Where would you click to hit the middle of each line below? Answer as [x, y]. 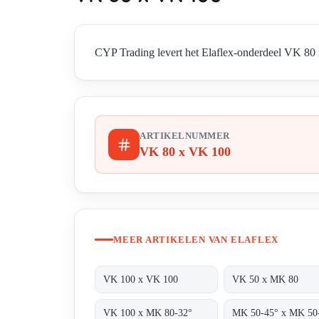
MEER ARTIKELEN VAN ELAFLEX [196, 239]
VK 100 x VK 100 [141, 279]
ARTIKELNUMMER [185, 136]
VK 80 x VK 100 [185, 152]
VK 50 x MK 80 [266, 279]
